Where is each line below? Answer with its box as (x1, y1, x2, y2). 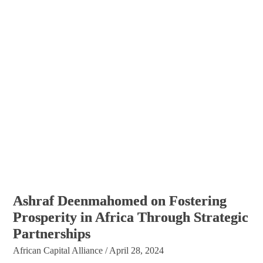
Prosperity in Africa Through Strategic (13, 210, 249, 225)
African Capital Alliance (13, 245, 103, 256)
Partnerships (13, 226, 91, 242)
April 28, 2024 (109, 245, 164, 256)
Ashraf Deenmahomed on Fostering (13, 193, 227, 209)
